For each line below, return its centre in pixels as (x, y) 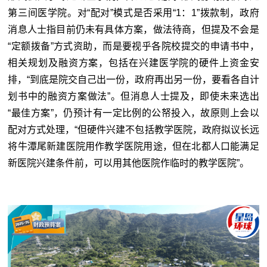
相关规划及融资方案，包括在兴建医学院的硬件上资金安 (133, 63)
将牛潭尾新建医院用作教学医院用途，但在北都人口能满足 (133, 147)
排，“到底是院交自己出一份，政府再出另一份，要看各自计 (133, 80)
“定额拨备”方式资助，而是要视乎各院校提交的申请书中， (133, 46)
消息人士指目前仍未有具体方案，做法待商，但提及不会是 (133, 30)
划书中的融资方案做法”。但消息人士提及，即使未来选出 (133, 97)
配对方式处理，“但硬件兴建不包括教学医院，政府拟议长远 (133, 130)
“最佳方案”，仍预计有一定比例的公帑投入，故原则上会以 (133, 113)
